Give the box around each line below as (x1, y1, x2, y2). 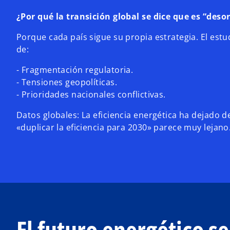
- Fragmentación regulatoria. (16, 64, 133, 75)
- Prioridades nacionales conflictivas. (16, 89, 166, 100)
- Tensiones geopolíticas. (16, 76, 117, 88)
